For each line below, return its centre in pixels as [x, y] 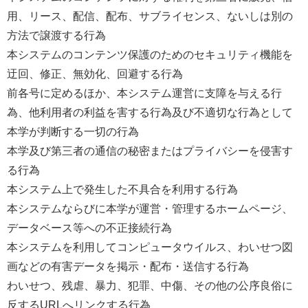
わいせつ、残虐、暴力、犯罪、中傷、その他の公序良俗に [150, 285]
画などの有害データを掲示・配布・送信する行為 [128, 266]
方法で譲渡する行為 [56, 35]
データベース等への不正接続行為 [89, 228]
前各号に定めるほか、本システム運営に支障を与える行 [144, 93]
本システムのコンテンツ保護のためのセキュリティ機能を [150, 54]
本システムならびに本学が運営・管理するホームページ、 [150, 208]
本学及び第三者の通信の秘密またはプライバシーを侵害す [150, 151]
